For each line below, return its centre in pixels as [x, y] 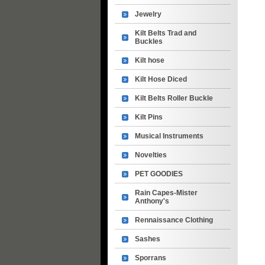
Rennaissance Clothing [174, 220]
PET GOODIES [159, 174]
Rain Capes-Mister [166, 193]
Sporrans [151, 258]
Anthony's [152, 201]
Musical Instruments [169, 136]
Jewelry [148, 14]
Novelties [151, 155]
